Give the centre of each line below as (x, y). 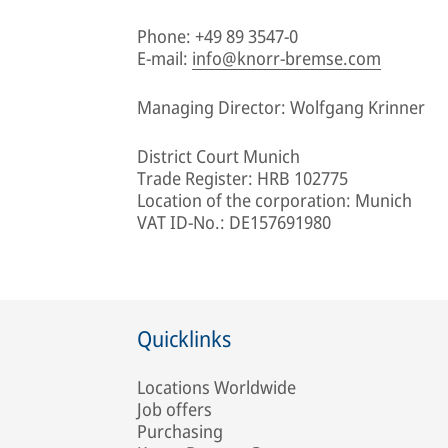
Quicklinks (184, 337)
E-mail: (164, 57)
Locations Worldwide (216, 386)
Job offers (174, 408)
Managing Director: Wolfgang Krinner (281, 106)
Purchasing (180, 430)
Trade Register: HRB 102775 (242, 177)
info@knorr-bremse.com (286, 57)
